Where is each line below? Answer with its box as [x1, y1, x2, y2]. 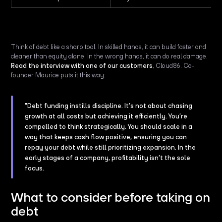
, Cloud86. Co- [153, 61, 195, 69]
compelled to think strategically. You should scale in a [25, 122, 193, 130]
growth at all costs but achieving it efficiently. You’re [25, 112, 188, 120]
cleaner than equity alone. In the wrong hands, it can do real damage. [11, 52, 208, 60]
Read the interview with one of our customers [11, 61, 153, 69]
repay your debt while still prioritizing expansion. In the [25, 143, 196, 151]
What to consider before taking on [11, 189, 211, 204]
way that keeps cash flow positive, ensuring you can [25, 133, 187, 141]
